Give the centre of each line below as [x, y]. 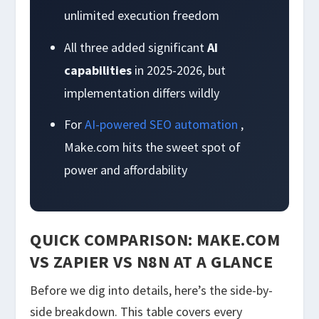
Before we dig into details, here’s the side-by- [152, 291]
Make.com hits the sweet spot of [153, 147]
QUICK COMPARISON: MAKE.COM [155, 240]
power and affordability [126, 170]
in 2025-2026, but [179, 70]
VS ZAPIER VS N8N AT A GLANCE [152, 262]
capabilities [98, 70]
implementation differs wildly [142, 93]
